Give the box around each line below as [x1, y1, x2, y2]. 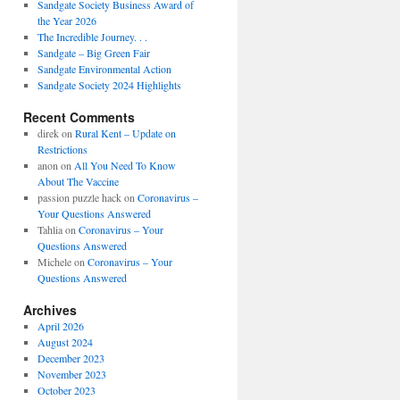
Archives [23, 301, 77, 319]
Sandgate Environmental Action [37, 62, 171, 76]
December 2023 [37, 351, 104, 365]
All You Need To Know [73, 158, 176, 172]
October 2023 [37, 383, 96, 397]
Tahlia [37, 222, 62, 237]
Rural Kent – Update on [74, 126, 176, 140]
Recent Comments [23, 108, 135, 126]
